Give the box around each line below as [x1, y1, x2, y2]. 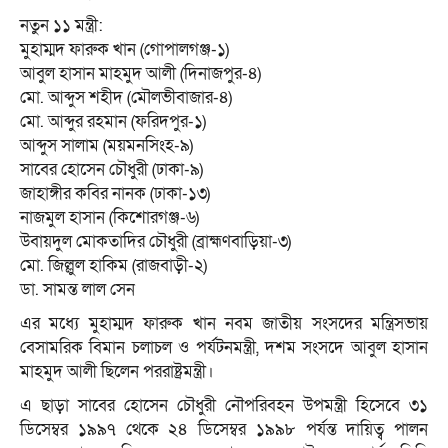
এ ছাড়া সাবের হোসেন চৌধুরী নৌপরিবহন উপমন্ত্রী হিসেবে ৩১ [20, 394, 428, 418]
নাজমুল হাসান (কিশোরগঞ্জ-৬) [20, 206, 199, 230]
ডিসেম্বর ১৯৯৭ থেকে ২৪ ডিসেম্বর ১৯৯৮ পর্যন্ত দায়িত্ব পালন [20, 418, 428, 442]
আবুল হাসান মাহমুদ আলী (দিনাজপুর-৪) [20, 62, 261, 86]
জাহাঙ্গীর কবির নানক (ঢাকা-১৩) [20, 182, 210, 206]
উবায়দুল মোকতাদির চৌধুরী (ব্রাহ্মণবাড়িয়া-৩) [20, 230, 291, 254]
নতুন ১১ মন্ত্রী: [20, 14, 103, 38]
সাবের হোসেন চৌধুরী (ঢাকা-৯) [20, 158, 203, 182]
